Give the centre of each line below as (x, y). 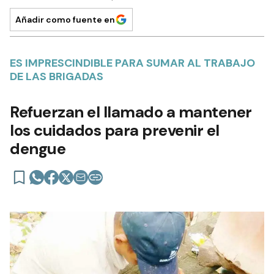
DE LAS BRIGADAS (57, 76)
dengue (38, 148)
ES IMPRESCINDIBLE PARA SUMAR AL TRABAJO (132, 63)
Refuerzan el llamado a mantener (131, 112)
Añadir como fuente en (65, 19)
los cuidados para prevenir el (115, 130)
